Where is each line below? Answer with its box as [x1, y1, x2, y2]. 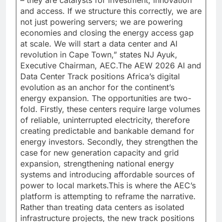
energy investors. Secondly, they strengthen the [20, 136, 198, 147]
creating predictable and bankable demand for [20, 125, 194, 136]
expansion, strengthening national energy [20, 158, 174, 168]
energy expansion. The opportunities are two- [20, 93, 191, 103]
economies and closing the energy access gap [20, 27, 194, 38]
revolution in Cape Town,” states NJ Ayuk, [20, 49, 177, 59]
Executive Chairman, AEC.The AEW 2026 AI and [20, 60, 201, 70]
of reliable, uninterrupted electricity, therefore [20, 114, 190, 125]
